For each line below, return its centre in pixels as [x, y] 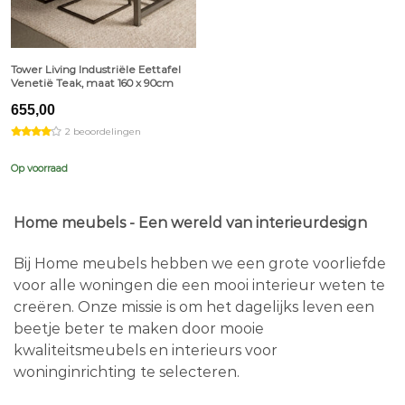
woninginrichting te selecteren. [127, 372]
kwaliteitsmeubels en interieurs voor [146, 350]
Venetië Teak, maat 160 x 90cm [92, 84]
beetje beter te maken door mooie [139, 328]
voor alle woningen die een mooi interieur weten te [199, 285]
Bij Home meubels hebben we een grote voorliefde [200, 263]
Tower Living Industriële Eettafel [95, 70]
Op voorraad [39, 168]
